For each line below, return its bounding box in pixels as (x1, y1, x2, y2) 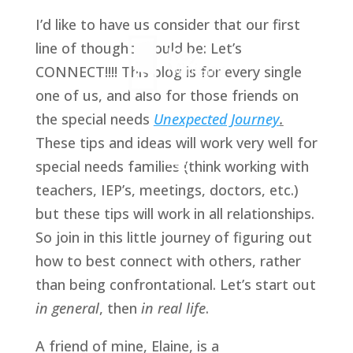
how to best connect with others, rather (35, 251, 301, 270)
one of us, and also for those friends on (35, 86, 299, 105)
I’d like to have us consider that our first (35, 15, 300, 34)
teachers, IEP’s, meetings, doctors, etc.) (35, 180, 299, 199)
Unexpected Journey (153, 110, 280, 128)
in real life (140, 299, 206, 318)
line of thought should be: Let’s (35, 39, 242, 58)
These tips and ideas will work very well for (35, 133, 318, 152)
